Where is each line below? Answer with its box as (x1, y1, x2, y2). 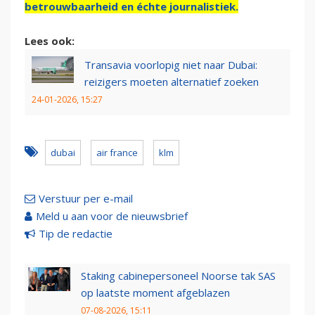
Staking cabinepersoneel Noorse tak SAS (81, 269, 276, 283)
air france (96, 146, 138, 160)
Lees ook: (25, 34, 75, 49)
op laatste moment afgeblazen (81, 285, 230, 300)
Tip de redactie (39, 226, 112, 241)
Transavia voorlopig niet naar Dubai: (84, 58, 257, 72)
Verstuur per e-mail (39, 191, 133, 206)
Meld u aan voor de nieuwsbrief (36, 209, 188, 224)
